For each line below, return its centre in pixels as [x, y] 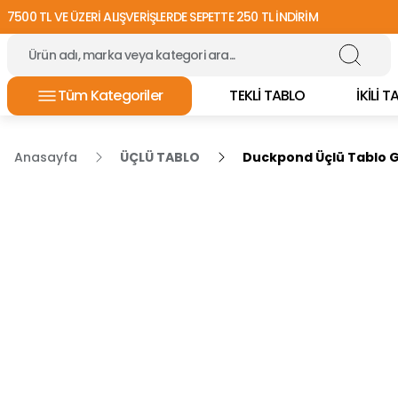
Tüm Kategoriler [110, 96]
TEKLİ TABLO [267, 96]
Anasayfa [46, 157]
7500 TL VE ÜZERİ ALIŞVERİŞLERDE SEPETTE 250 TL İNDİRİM [163, 17]
